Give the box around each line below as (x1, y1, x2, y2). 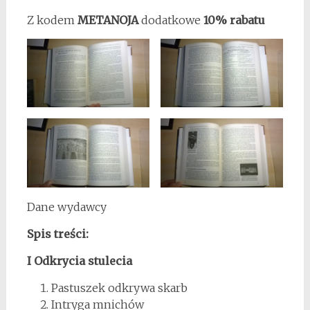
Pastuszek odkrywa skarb (51, 280, 188, 295)
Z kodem (26, 13, 77, 27)
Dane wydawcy (26, 199, 107, 214)
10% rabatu (203, 13, 265, 27)
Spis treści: (26, 226, 89, 241)
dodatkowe (140, 13, 203, 27)
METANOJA (77, 13, 141, 27)
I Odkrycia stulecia (26, 253, 132, 268)
